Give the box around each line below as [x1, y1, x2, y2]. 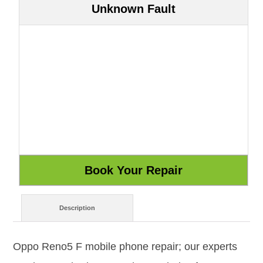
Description [59, 204, 96, 212]
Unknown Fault [92, 2, 176, 15]
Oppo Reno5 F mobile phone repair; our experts [13, 240, 237, 252]
